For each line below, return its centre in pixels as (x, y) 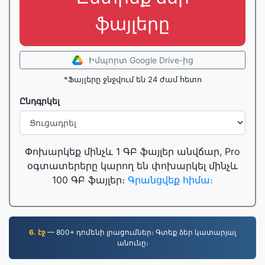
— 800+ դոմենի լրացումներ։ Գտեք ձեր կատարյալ (141, 232)
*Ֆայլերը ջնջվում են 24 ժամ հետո (132, 79)
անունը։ (132, 243)
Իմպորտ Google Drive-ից (141, 60)
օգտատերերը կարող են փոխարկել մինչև (132, 166)
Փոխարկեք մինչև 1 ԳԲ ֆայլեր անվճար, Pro (132, 151)
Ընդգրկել (40, 101)
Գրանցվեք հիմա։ (170, 180)
